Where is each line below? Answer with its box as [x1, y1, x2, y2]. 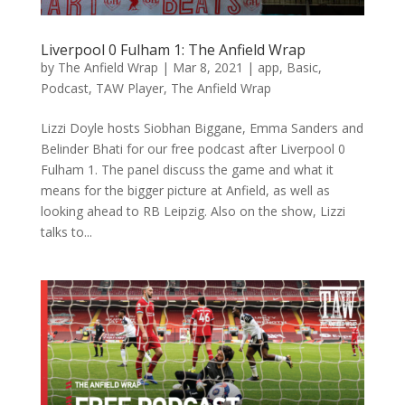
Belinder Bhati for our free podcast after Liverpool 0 [40, 139, 345, 157]
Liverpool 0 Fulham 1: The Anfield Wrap [40, 39, 306, 60]
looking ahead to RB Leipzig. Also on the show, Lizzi [40, 202, 345, 220]
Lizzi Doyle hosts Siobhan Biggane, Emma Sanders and [40, 118, 363, 137]
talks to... [40, 222, 92, 240]
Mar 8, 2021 [172, 58, 243, 76]
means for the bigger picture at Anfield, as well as [40, 181, 330, 199]
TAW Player [95, 79, 164, 97]
